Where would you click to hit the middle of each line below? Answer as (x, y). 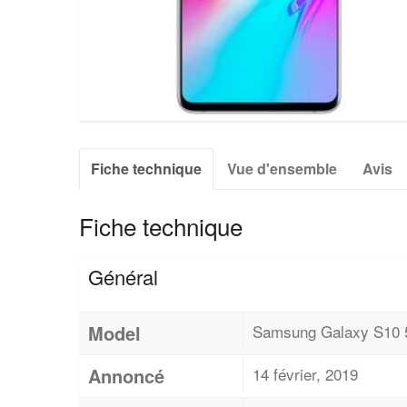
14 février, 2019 (305, 373)
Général (123, 276)
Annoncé (126, 375)
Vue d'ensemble (282, 168)
